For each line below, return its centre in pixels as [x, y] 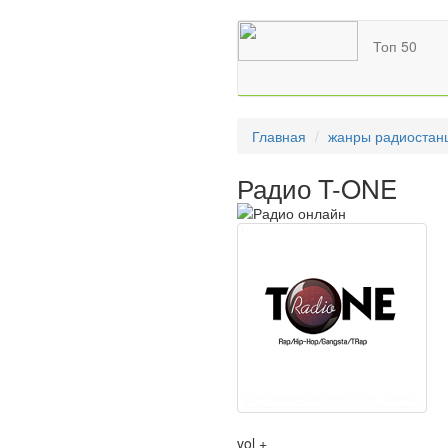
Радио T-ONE [317, 187]
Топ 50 [395, 46]
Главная [279, 136]
